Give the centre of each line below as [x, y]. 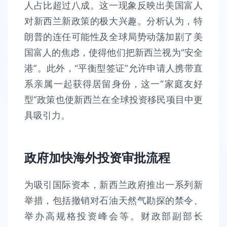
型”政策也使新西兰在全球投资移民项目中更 [113, 100]
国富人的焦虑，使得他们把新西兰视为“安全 [113, 52]
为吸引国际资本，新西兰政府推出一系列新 [113, 185]
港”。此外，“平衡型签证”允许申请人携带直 [113, 68]
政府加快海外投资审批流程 [97, 158]
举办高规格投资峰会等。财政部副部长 [113, 216]
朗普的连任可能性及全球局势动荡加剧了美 [113, 37]
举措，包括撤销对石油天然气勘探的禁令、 [113, 200]
